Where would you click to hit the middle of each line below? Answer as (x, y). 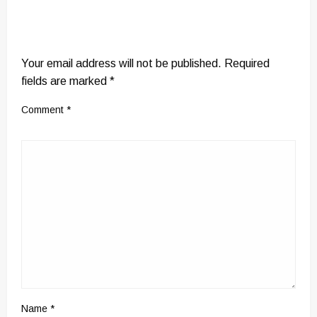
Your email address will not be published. (121, 63)
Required (247, 63)
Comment (44, 109)
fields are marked (65, 81)
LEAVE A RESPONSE (82, 39)
